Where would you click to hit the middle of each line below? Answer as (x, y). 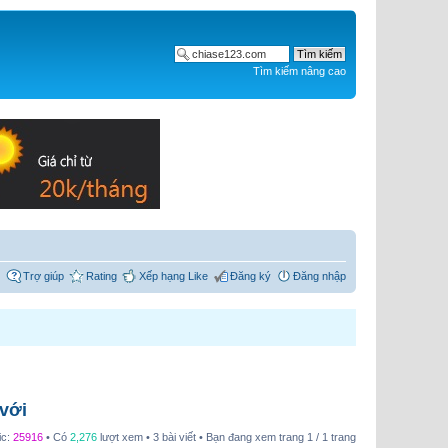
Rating (101, 275)
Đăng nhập (319, 275)
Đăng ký (250, 275)
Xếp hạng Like (173, 275)
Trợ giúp (43, 275)
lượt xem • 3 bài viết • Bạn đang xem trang (202, 437)
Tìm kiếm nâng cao (299, 71)
